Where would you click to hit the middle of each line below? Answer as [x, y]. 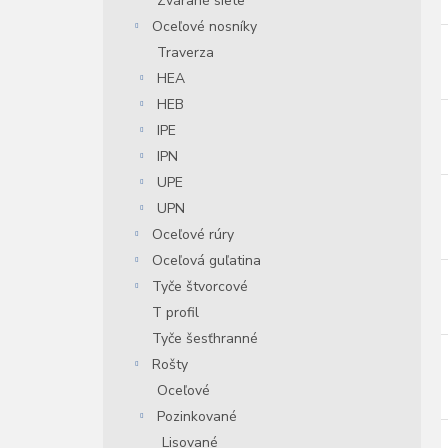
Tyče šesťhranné [205, 338]
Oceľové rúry [193, 234]
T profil [175, 312]
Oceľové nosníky [204, 26]
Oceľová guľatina [206, 260]
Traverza [185, 52]
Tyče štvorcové [200, 286]
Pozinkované [197, 416]
